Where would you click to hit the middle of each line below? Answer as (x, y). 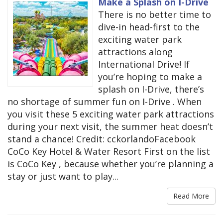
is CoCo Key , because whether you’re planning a (111, 164)
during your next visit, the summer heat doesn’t (110, 127)
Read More (191, 196)
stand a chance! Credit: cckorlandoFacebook (102, 139)
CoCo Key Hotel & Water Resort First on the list (109, 152)
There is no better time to (155, 15)
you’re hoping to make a (150, 77)
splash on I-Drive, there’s (151, 89)
